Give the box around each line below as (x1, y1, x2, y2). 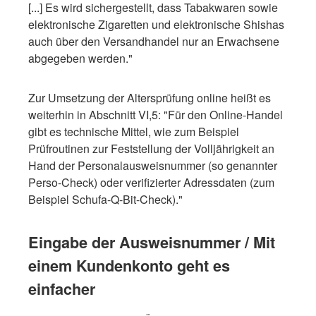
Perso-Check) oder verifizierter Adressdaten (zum (28, 174, 274, 190)
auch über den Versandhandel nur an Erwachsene (28, 32, 279, 49)
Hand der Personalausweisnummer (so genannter (28, 157, 277, 174)
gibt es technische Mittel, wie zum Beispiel (28, 123, 239, 140)
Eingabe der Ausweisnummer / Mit (28, 231, 275, 253)
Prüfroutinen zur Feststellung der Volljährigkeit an (28, 140, 274, 157)
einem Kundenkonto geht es (28, 254, 230, 276)
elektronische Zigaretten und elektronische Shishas (28, 16, 284, 32)
